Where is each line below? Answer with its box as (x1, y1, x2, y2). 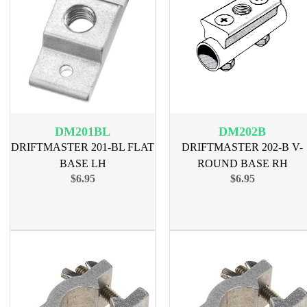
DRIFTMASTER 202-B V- (182, 141, 303, 153)
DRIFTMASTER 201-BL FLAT (11, 141, 154, 153)
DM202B (219, 125, 266, 138)
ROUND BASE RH (197, 158, 288, 169)
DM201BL (55, 125, 110, 138)
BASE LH (59, 158, 106, 169)
